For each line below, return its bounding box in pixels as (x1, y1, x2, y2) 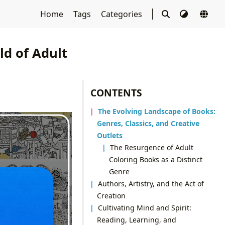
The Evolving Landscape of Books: (98, 106, 216, 116)
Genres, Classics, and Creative (96, 118, 199, 128)
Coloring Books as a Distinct (108, 154, 202, 164)
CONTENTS (90, 85, 143, 99)
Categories (100, 9, 144, 20)
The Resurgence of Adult (110, 142, 194, 152)
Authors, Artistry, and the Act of (98, 178, 204, 188)
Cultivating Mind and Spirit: (98, 202, 192, 212)
